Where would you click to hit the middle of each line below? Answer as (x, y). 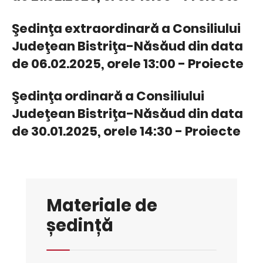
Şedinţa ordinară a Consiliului (108, 96)
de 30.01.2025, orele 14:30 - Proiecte (126, 131)
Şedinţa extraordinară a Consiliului (126, 28)
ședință (80, 225)
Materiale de (102, 205)
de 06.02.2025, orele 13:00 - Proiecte (128, 63)
